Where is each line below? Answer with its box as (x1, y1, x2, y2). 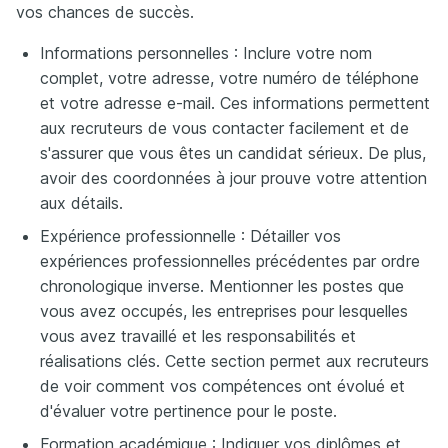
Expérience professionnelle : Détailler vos (40, 225, 341, 246)
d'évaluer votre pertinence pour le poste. (40, 400, 337, 421)
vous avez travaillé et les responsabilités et (40, 325, 356, 346)
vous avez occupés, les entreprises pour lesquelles (40, 300, 408, 321)
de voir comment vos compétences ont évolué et (40, 375, 405, 396)
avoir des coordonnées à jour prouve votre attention (40, 167, 427, 188)
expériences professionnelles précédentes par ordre (40, 250, 420, 271)
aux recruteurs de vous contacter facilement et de (40, 117, 409, 138)
